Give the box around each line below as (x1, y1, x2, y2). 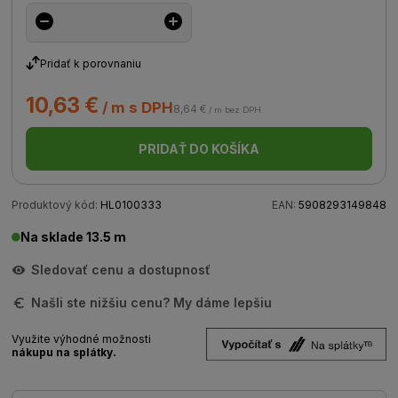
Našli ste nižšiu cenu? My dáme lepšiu (31, 295, 273, 310)
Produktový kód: (12, 198, 99, 211)
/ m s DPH (99, 99, 174, 116)
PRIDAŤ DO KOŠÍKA (139, 141, 259, 156)
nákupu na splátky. (12, 346, 117, 359)
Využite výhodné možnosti (12, 332, 152, 346)
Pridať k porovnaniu (40, 56, 142, 70)
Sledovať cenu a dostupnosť (31, 262, 211, 277)
